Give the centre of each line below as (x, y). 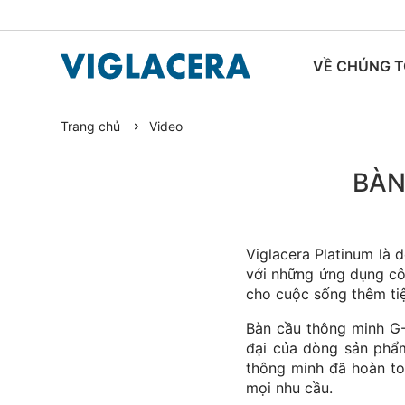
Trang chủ (90, 126)
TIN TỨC (344, 137)
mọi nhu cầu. (289, 388)
